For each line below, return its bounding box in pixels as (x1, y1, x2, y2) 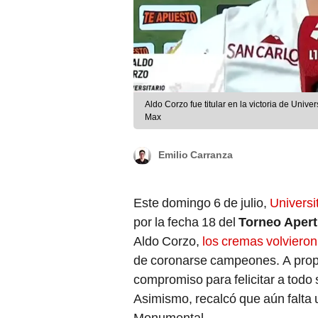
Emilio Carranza (158, 149, 233, 161)
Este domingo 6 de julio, (133, 195, 270, 211)
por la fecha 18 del (133, 214, 238, 230)
